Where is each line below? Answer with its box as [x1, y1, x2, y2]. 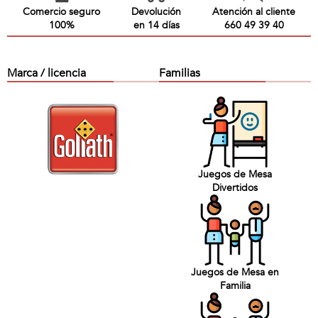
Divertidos [212, 181, 258, 194]
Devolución [131, 5, 181, 18]
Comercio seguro [23, 5, 100, 18]
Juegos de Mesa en [191, 265, 279, 279]
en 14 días [133, 18, 180, 32]
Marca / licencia [7, 65, 86, 81]
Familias [159, 65, 200, 81]
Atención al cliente [212, 5, 295, 18]
